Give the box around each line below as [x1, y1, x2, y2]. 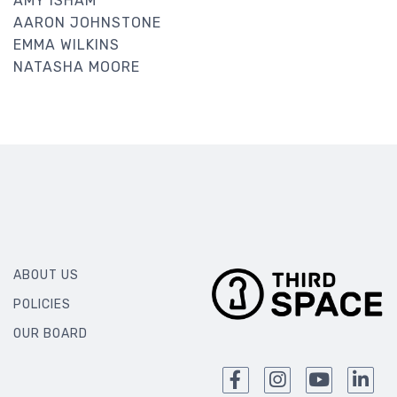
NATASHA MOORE [13, 58, 140, 75]
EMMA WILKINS [13, 35, 120, 53]
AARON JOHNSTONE [13, 13, 161, 31]
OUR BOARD [13, 325, 88, 341]
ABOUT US [13, 267, 79, 283]
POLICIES [13, 296, 71, 312]
